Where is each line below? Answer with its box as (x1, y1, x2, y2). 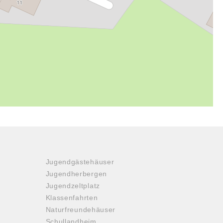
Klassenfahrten (45, 194, 98, 202)
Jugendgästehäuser (45, 158, 114, 166)
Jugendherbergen (45, 170, 107, 178)
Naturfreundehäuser (45, 206, 116, 214)
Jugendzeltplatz (45, 182, 100, 190)
